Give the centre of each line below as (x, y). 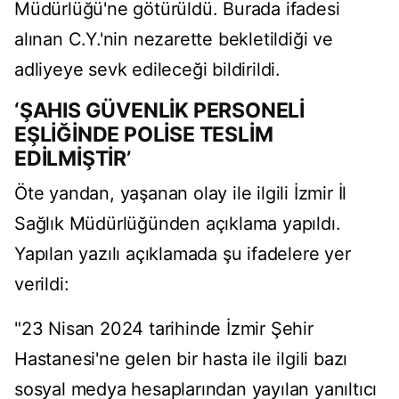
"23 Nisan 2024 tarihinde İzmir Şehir (164, 329)
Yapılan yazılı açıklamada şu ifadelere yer (183, 254)
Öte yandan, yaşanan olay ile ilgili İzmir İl (181, 194)
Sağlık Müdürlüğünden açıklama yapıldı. (178, 224)
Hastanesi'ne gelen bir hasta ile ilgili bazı (181, 359)
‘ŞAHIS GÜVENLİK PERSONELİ (159, 111)
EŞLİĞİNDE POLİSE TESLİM (144, 135)
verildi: (42, 285)
